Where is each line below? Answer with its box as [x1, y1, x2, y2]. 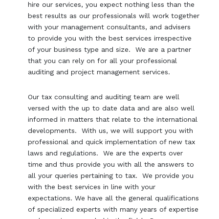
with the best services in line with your [28, 182, 156, 191]
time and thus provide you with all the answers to [28, 160, 195, 168]
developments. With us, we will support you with [28, 126, 194, 134]
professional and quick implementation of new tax [28, 137, 196, 146]
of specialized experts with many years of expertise [28, 205, 199, 213]
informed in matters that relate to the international [28, 115, 198, 123]
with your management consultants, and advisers [28, 22, 191, 31]
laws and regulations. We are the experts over [28, 149, 183, 157]
